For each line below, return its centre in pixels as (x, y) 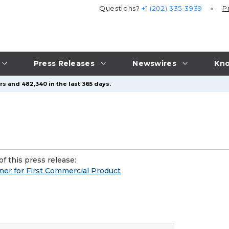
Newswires (154, 63)
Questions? (121, 8)
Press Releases (64, 63)
